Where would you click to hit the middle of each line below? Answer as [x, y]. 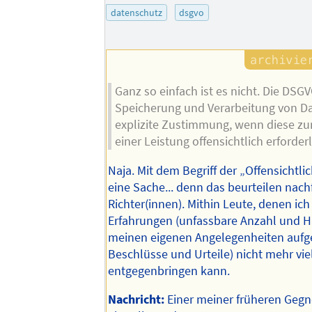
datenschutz [136, 12]
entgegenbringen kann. [169, 271]
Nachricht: [136, 300]
